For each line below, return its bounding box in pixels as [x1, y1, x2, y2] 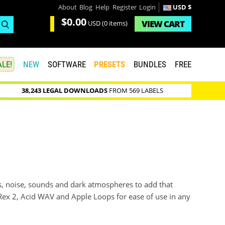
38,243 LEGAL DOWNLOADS [21, 86, 107, 95]
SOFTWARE [47, 59, 86, 70]
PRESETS [94, 59, 126, 70]
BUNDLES [134, 59, 167, 70]
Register [112, 3, 137, 12]
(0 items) [100, 19, 128, 28]
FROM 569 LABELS [107, 86, 163, 95]
